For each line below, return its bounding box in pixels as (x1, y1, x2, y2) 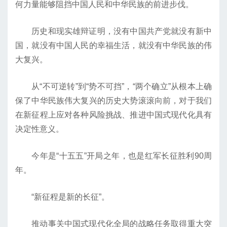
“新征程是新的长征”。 (15, 193, 109, 202)
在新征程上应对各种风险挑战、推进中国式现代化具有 (15, 110, 212, 120)
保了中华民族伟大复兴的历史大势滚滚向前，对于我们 (15, 96, 212, 105)
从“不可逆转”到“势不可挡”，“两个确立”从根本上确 (15, 82, 212, 91)
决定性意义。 (15, 125, 64, 134)
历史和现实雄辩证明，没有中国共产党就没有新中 (15, 27, 212, 36)
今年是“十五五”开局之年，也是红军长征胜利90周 (15, 152, 212, 161)
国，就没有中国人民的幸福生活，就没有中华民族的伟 (15, 41, 212, 50)
